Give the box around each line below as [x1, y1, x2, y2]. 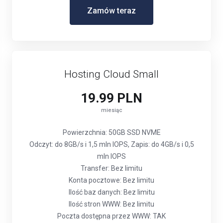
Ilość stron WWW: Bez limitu [69, 200, 154, 208]
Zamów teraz [87, 6, 136, 15]
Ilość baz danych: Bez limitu [68, 188, 155, 196]
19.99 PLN [81, 91, 142, 106]
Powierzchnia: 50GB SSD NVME [62, 128, 161, 136]
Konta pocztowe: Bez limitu [69, 176, 154, 184]
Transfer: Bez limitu [81, 164, 142, 172]
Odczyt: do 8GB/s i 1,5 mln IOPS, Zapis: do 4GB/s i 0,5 [29, 140, 194, 148]
